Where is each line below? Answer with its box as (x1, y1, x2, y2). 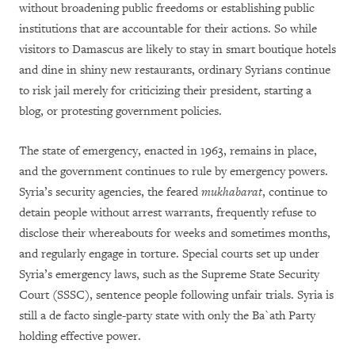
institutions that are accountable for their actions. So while (19, 21, 317, 36)
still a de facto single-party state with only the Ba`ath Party (19, 308, 315, 323)
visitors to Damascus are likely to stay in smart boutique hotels (19, 42, 336, 57)
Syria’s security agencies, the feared (19, 185, 201, 200)
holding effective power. (19, 329, 141, 344)
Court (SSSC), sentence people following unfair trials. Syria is (19, 288, 334, 303)
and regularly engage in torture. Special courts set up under (19, 246, 319, 261)
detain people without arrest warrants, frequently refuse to (19, 205, 316, 220)
